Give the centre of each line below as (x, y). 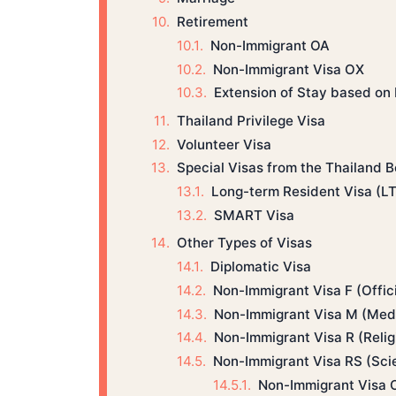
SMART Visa (254, 215)
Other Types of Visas (244, 243)
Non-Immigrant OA (270, 45)
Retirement (212, 22)
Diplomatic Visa (260, 266)
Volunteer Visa (224, 144)
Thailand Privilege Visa (251, 120)
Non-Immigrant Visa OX (288, 69)
